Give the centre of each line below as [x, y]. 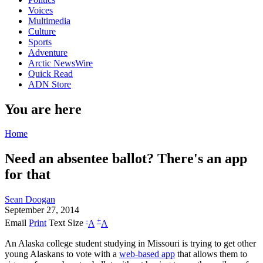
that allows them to [211, 254]
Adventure [48, 52]
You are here [43, 109]
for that [28, 175]
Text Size [66, 223]
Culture [42, 31]
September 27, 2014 [42, 210]
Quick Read [50, 73]
